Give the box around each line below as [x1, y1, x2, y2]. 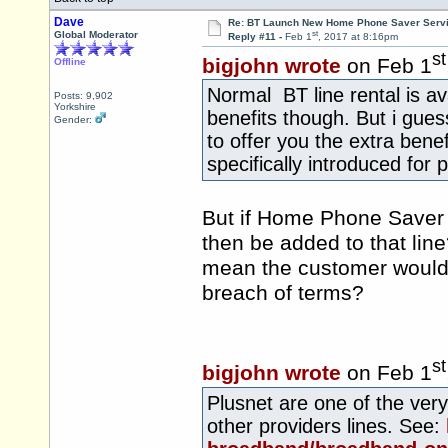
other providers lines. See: [207, 414, 446, 437]
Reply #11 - [227, 31, 285, 43]
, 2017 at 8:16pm [317, 31, 398, 43]
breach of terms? [202, 281, 364, 306]
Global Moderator [54, 29, 138, 40]
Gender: [54, 114, 95, 125]
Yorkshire [54, 101, 96, 112]
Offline [54, 56, 86, 67]
